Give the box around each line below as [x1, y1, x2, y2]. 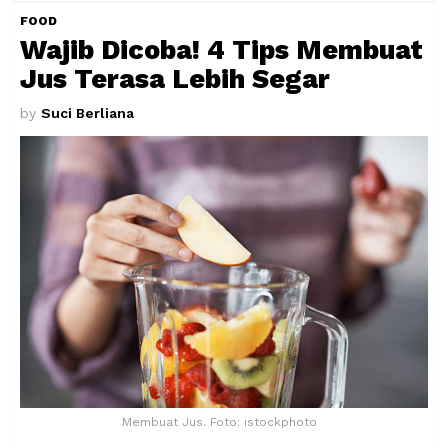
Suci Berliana [41, 105, 134, 122]
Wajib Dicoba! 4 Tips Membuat [20, 34, 423, 67]
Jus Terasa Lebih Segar [20, 63, 330, 96]
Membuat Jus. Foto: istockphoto [121, 415, 317, 430]
